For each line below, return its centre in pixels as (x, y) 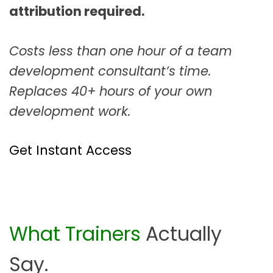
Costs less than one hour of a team (121, 51)
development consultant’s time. (110, 71)
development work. (70, 111)
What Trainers (75, 234)
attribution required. (77, 12)
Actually (181, 234)
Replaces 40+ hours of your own (111, 91)
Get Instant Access (70, 151)
